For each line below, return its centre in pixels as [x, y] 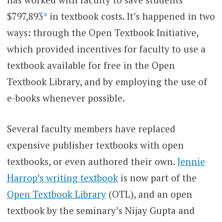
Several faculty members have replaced [91, 128]
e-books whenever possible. [66, 98]
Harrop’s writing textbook [62, 177]
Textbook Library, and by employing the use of [107, 82]
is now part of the [157, 177]
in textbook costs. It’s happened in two [131, 16]
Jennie [191, 161]
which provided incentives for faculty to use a [106, 49]
